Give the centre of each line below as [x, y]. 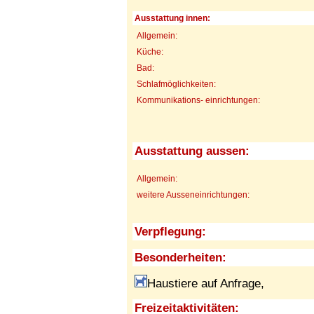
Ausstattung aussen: [192, 151]
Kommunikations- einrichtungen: [198, 100]
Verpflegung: [170, 231]
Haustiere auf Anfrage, [206, 283]
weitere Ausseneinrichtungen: [193, 194]
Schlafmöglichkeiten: [176, 84]
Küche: [150, 52]
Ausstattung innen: [172, 18]
